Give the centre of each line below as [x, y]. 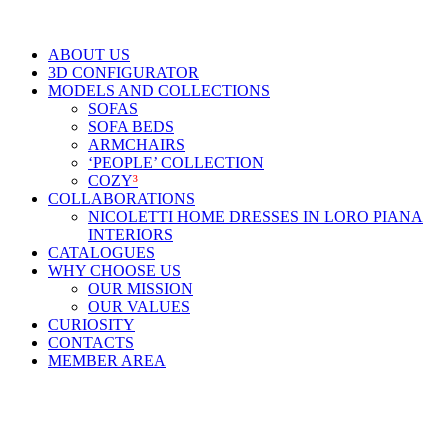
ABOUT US [89, 54]
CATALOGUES [101, 252]
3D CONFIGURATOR [123, 72]
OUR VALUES [139, 306]
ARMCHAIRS [136, 144]
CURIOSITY [91, 324]
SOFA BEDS [131, 126]
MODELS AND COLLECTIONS [159, 90]
